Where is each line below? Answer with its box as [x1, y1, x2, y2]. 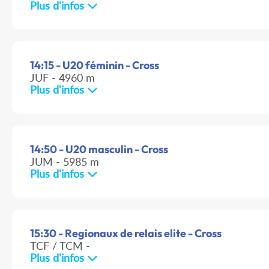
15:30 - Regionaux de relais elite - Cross [30, 226, 222, 241]
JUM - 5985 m [30, 155, 99, 169]
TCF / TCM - [30, 239, 90, 253]
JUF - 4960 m [30, 71, 95, 85]
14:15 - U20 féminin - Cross [30, 58, 159, 73]
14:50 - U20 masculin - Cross [30, 142, 168, 157]
